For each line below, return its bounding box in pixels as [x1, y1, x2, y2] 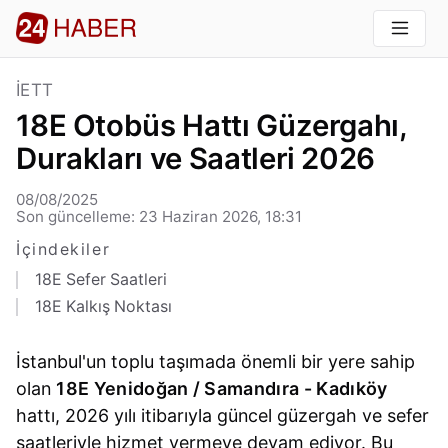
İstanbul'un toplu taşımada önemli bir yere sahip [16, 351, 416, 373]
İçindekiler [16, 240, 111, 260]
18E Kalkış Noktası [34, 296, 172, 316]
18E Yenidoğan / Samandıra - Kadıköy [56, 378, 388, 400]
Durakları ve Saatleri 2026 [16, 141, 376, 177]
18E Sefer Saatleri [34, 270, 167, 290]
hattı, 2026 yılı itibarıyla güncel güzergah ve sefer [16, 405, 430, 427]
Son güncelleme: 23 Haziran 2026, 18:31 [16, 207, 303, 227]
